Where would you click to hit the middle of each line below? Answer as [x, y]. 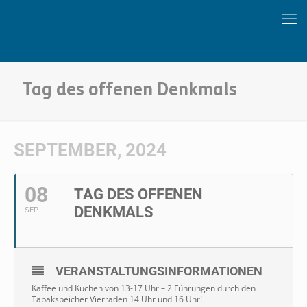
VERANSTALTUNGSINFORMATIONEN [159, 271]
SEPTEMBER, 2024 [90, 150]
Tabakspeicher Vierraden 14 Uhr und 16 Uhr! [117, 299]
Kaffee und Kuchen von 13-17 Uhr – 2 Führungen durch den [144, 288]
